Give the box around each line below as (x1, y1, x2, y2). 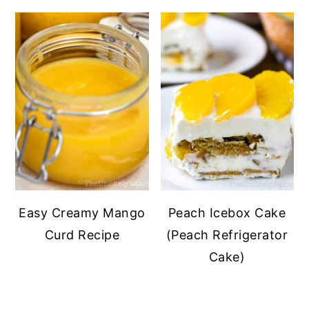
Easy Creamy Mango (19, 205, 146, 220)
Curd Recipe (44, 227, 120, 242)
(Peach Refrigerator (166, 227, 288, 242)
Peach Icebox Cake (168, 205, 286, 220)
